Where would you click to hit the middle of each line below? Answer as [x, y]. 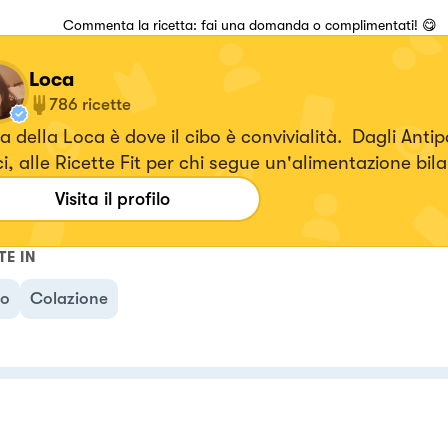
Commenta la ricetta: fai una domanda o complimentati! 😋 [249, 24]
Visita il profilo [112, 198]
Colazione [68, 298]
